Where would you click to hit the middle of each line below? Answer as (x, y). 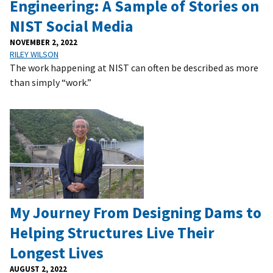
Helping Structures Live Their (112, 232)
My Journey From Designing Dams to (136, 212)
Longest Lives (57, 253)
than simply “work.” (51, 82)
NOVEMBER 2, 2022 (44, 42)
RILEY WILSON (34, 54)
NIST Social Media (72, 26)
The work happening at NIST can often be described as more (134, 67)
